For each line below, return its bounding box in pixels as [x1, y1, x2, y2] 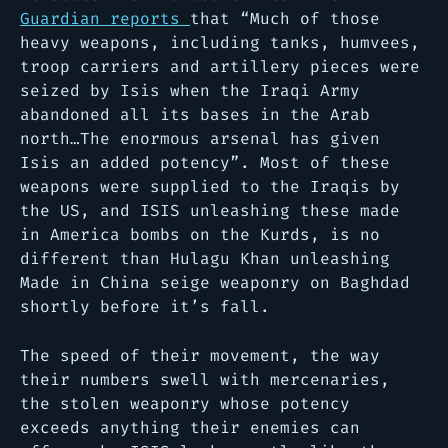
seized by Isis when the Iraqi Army [20, 79, 360, 101]
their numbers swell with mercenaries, [20, 368, 390, 390]
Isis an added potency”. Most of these [20, 151, 390, 173]
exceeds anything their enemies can [20, 416, 360, 438]
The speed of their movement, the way [20, 344, 380, 366]
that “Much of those [190, 7, 380, 29]
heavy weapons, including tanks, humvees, [20, 31, 420, 53]
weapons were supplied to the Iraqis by [20, 175, 400, 197]
